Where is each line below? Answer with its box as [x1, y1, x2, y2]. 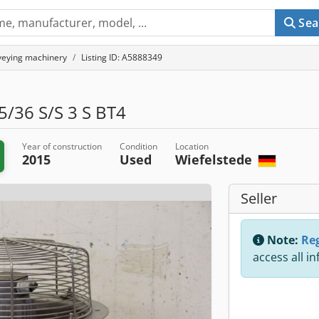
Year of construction [22, 140, 103, 152]
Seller [241, 189, 277, 208]
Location [175, 140, 209, 152]
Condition [120, 140, 158, 152]
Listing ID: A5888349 [81, 51, 162, 63]
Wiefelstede [175, 151, 256, 168]
